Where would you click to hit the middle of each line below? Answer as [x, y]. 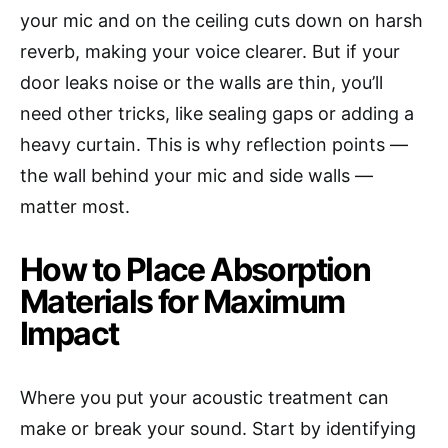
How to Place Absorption [195, 270]
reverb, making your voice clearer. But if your [210, 52]
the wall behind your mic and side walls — [196, 176]
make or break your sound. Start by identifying [218, 429]
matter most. [75, 207]
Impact [69, 334]
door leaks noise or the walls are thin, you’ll [201, 83]
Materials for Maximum [182, 302]
